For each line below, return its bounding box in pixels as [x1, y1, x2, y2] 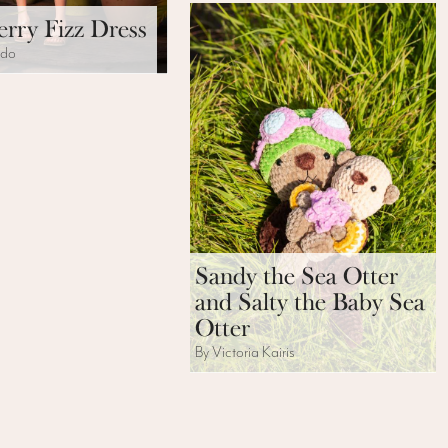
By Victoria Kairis [194, 343, 295, 361]
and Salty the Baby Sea [194, 286, 425, 317]
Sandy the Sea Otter [194, 260, 398, 291]
